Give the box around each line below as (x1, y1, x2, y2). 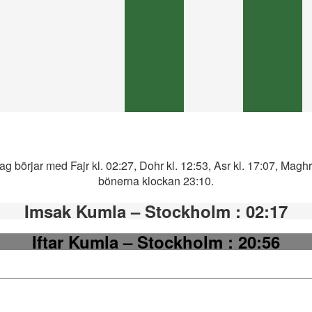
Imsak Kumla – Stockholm (24, 198, 235, 223)
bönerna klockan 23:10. (98, 173, 214, 189)
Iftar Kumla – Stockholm (32, 229, 228, 253)
